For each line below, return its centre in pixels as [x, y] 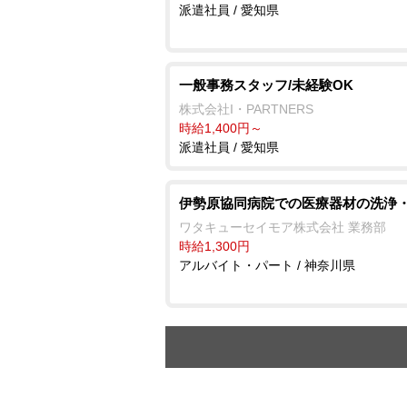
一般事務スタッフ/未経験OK [266, 84]
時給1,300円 [214, 246]
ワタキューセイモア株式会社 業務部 [283, 227]
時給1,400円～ [221, 128]
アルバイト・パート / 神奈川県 [267, 265]
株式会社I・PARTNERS [246, 109]
